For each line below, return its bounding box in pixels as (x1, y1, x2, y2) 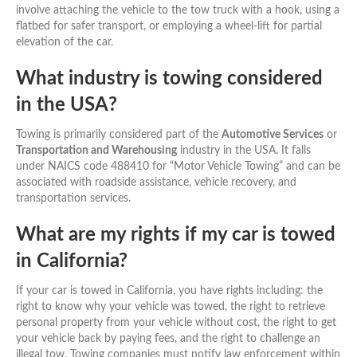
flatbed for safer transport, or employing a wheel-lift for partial (16, 20, 322, 32)
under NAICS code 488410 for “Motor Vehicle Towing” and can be (16, 160, 340, 172)
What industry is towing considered (16, 69, 323, 88)
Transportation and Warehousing (16, 144, 177, 156)
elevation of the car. (16, 36, 113, 48)
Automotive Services (222, 128, 324, 140)
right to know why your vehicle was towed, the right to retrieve (16, 300, 325, 312)
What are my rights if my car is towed (16, 225, 335, 245)
